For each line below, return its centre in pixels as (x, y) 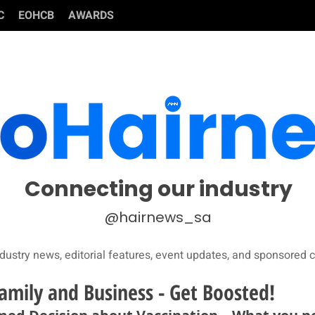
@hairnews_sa (158, 217)
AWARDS (91, 15)
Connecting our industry (158, 189)
